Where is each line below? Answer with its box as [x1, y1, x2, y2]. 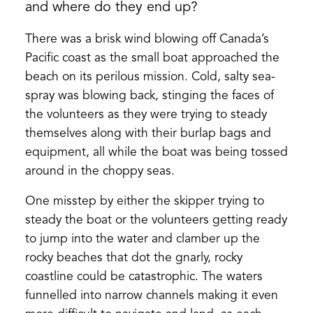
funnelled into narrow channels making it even [24, 289, 278, 302]
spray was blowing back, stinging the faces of [24, 89, 274, 102]
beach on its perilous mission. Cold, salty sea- [24, 71, 275, 83]
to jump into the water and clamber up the [24, 233, 260, 245]
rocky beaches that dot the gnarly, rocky [24, 252, 242, 264]
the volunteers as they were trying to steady [24, 108, 267, 121]
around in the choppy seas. [24, 165, 175, 177]
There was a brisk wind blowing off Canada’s [24, 33, 269, 45]
